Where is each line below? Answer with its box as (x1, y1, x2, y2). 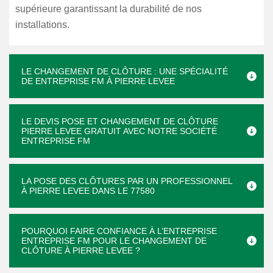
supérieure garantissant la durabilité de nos (15, 4, 202, 14)
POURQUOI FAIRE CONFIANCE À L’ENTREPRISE (21, 226, 217, 236)
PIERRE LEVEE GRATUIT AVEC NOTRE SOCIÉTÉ (21, 126, 217, 136)
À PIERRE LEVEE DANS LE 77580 (21, 186, 155, 196)
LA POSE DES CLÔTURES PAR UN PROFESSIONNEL (21, 176, 233, 186)
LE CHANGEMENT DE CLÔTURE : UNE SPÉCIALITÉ (21, 66, 228, 76)
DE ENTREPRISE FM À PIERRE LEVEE (21, 76, 175, 86)
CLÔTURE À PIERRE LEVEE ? (21, 246, 140, 255)
